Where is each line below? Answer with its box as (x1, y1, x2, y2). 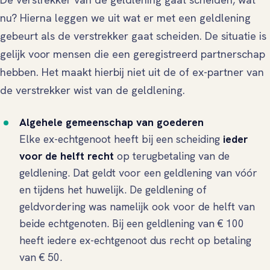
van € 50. (19, 250, 65, 265)
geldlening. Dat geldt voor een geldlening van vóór (19, 166, 257, 180)
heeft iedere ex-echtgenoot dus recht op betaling (19, 233, 251, 248)
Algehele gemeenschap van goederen (19, 115, 207, 130)
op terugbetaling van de (117, 149, 230, 163)
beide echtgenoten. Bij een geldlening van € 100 (19, 216, 244, 231)
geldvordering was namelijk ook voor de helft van (19, 199, 255, 214)
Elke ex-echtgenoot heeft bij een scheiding (19, 132, 223, 146)
